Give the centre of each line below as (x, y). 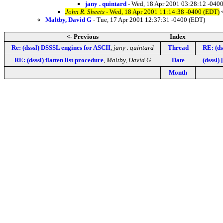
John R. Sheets (85, 11)
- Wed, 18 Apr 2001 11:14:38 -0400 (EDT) (162, 11)
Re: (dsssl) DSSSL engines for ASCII (61, 47)
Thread (178, 47)
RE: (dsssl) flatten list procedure (59, 60)
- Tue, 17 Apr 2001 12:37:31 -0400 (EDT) (148, 19)
